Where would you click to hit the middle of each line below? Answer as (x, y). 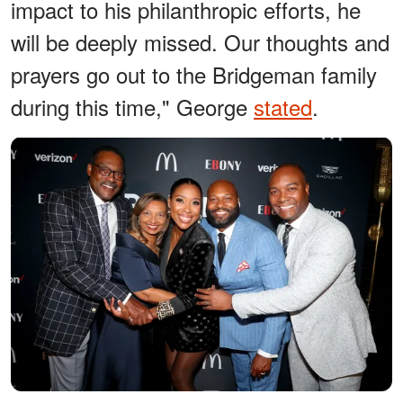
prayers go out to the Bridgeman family (194, 74)
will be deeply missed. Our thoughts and (200, 41)
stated (283, 106)
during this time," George (132, 106)
